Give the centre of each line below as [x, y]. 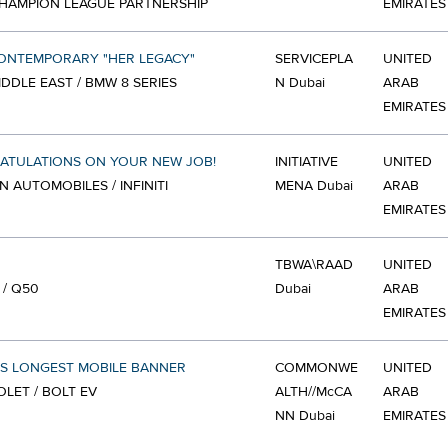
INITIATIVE [306, 162]
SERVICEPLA [314, 59]
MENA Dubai [314, 186]
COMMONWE [316, 368]
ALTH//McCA [313, 392]
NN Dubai [305, 416]
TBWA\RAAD [314, 265]
